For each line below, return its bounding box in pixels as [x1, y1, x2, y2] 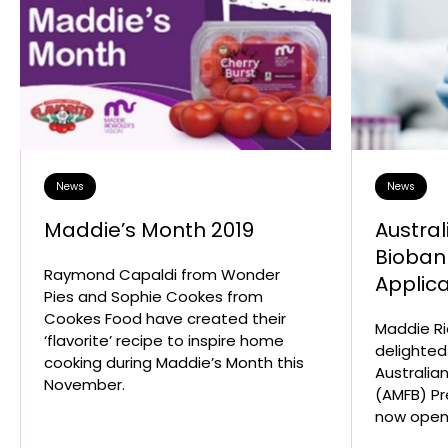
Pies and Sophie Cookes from [44, 286, 263, 308]
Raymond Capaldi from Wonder [44, 264, 280, 286]
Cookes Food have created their [44, 308, 286, 330]
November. [44, 374, 125, 396]
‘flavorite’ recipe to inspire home [44, 330, 284, 352]
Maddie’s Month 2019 [44, 216, 254, 245]
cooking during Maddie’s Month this [44, 352, 304, 374]
